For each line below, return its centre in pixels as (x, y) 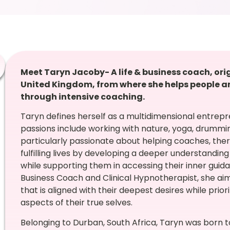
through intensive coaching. (82, 97)
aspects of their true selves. (76, 203)
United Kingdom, (58, 84)
